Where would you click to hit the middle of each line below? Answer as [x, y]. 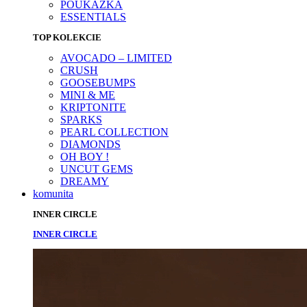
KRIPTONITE [93, 107]
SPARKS [81, 119]
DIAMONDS [90, 144]
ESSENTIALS [93, 16]
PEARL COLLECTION [114, 132]
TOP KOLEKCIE [67, 37]
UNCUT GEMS [97, 169]
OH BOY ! [85, 156]
